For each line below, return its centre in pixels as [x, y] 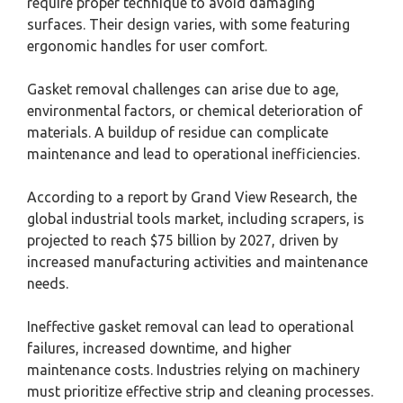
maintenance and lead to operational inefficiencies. [193, 154]
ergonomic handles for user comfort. [147, 46]
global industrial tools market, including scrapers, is [196, 219]
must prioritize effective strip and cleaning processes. [200, 392]
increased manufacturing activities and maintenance [197, 262]
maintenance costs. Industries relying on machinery [193, 370]
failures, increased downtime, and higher [159, 349]
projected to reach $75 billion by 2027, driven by [183, 241]
